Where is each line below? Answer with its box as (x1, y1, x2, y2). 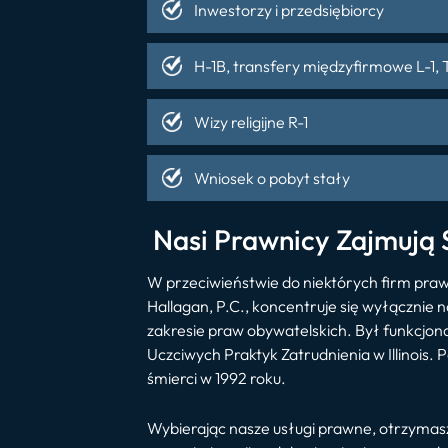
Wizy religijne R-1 (194, 112, 308, 132)
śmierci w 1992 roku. (147, 368, 286, 388)
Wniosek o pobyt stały (194, 168, 350, 188)
